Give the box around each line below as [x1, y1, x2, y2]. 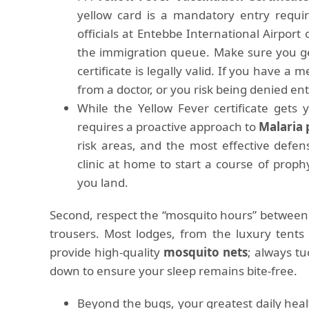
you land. [77, 175, 128, 190]
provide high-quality [50, 244, 163, 260]
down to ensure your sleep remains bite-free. [50, 263, 297, 279]
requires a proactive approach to [77, 119, 259, 134]
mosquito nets [163, 244, 248, 260]
